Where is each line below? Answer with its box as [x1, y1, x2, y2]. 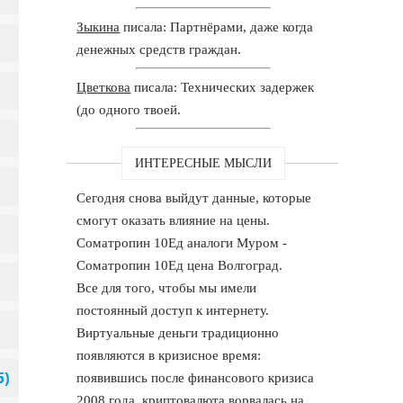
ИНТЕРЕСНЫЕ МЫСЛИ [134, 156, 272, 170]
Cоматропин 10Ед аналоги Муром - [76, 235, 288, 250]
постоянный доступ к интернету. [76, 302, 270, 318]
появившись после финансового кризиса [76, 370, 315, 385]
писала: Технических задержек [130, 79, 315, 94]
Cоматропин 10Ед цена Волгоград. [76, 257, 283, 273]
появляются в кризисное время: [76, 347, 262, 363]
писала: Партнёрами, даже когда [120, 19, 314, 34]
